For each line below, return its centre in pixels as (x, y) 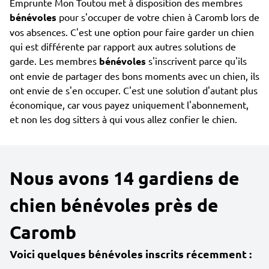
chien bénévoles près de (114, 205)
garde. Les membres (54, 61)
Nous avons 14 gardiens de (125, 178)
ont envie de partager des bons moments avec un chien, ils (134, 76)
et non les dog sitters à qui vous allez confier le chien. (123, 119)
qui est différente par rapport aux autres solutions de (123, 46)
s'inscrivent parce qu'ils (196, 61)
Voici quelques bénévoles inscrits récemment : (131, 254)
